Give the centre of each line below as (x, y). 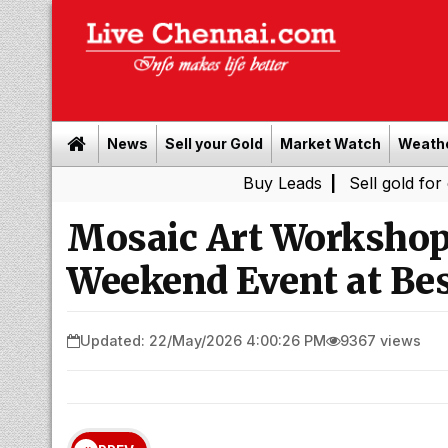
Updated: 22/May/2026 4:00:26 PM (203, 340)
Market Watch (330, 143)
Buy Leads (195, 183)
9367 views (380, 340)
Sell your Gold (214, 143)
